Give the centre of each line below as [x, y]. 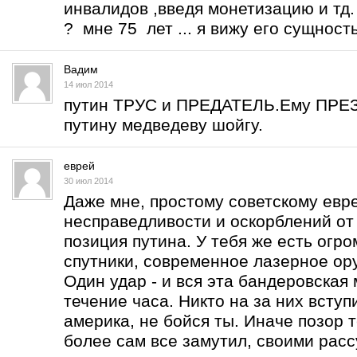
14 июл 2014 [88, 84]
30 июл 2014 [88, 181]
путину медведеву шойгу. [163, 125]
